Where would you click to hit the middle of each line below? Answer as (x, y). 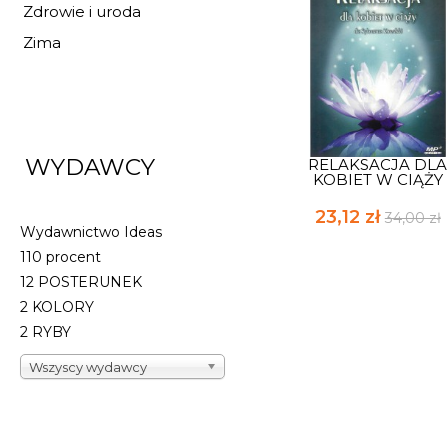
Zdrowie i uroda (82, 11)
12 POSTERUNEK (81, 282)
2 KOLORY (57, 307)
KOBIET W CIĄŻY (377, 179)
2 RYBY (45, 332)
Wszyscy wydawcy (88, 367)
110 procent (60, 257)
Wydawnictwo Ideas (91, 232)
